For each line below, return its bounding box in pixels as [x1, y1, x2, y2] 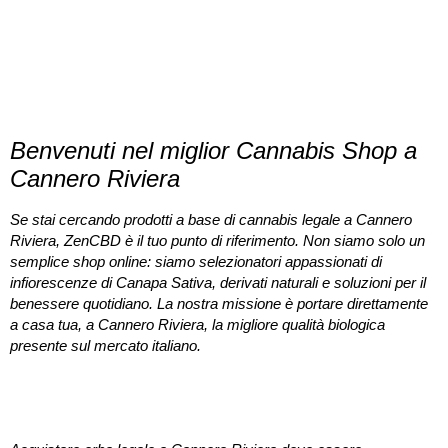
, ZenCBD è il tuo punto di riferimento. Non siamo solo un [56, 232, 425, 250]
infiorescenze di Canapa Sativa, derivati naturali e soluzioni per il [10, 274, 426, 292]
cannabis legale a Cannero [239, 211, 412, 229]
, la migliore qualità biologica [204, 316, 385, 334]
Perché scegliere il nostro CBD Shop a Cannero [10, 370, 426, 396]
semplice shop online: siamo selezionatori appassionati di [10, 253, 382, 271]
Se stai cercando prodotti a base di [10, 211, 239, 229]
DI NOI [20, 20, 110, 61]
